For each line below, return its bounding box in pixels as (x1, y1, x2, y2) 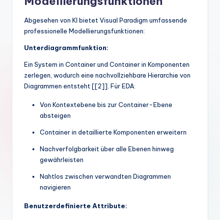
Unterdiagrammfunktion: (24, 44, 109, 52)
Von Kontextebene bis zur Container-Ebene (40, 101, 172, 109)
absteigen (40, 111, 71, 120)
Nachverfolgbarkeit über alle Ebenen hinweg (40, 145, 174, 153)
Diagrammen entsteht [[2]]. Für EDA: (24, 82, 136, 90)
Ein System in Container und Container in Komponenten (24, 60, 190, 69)
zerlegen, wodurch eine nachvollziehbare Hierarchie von (24, 71, 191, 80)
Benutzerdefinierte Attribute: (24, 202, 127, 210)
